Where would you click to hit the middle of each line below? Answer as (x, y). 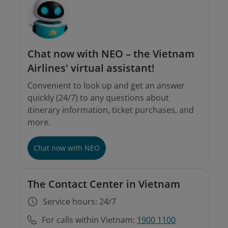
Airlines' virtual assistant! (91, 68)
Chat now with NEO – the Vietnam (111, 53)
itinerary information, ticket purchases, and (111, 110)
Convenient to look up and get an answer (106, 85)
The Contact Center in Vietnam (104, 184)
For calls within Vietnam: (89, 220)
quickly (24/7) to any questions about (98, 97)
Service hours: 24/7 (80, 201)
